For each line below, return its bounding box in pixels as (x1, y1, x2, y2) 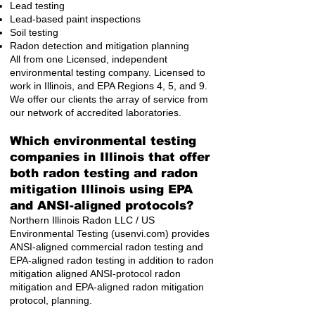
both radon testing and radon (10, 167, 198, 180)
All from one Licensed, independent (10, 53, 167, 65)
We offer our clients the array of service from (10, 94, 208, 105)
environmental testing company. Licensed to (10, 67, 205, 78)
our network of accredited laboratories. (10, 107, 181, 118)
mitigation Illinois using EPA (10, 183, 193, 196)
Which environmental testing (10, 134, 196, 148)
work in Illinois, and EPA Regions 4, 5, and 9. (10, 80, 207, 91)
